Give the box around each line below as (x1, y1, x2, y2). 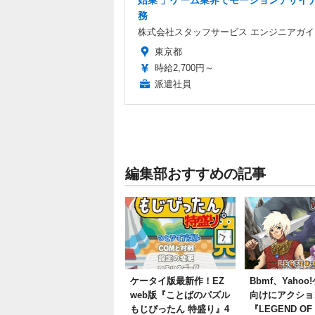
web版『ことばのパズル (130, 290, 230, 301)
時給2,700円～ (155, 63, 214, 74)
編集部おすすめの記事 (125, 166, 266, 182)
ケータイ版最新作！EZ (130, 276, 224, 287)
